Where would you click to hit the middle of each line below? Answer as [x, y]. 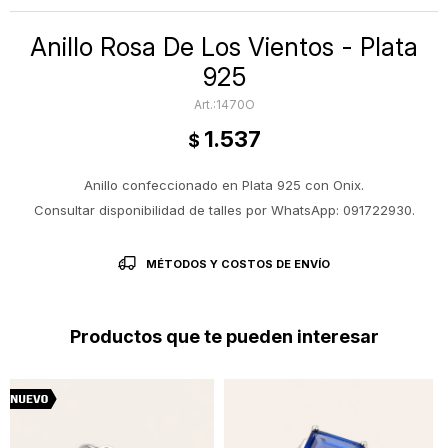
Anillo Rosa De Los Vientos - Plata [224, 47]
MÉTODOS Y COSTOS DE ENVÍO [238, 264]
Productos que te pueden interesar [224, 336]
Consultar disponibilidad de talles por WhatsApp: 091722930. [224, 210]
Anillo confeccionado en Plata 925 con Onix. [224, 185]
